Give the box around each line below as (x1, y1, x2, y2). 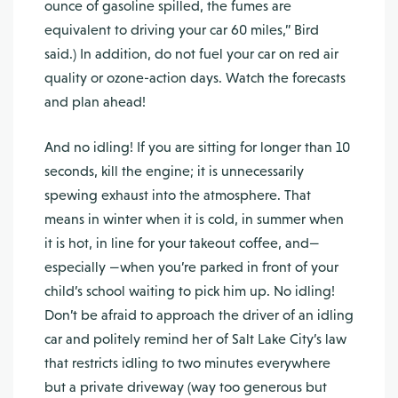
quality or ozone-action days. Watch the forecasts (44, 69, 346, 86)
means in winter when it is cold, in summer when (44, 211, 344, 227)
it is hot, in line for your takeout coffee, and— (44, 235, 320, 251)
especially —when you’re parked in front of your (44, 259, 338, 275)
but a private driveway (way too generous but (44, 378, 327, 395)
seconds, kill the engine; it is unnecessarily (44, 163, 304, 179)
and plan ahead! (44, 93, 146, 110)
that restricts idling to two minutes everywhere (44, 354, 330, 371)
